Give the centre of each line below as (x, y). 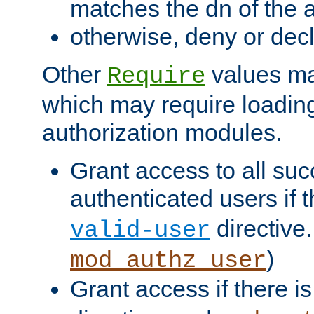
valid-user (140, 231)
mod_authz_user (168, 261)
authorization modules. (162, 132)
